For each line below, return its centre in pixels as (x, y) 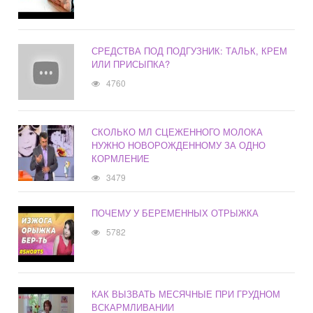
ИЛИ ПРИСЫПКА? (131, 64)
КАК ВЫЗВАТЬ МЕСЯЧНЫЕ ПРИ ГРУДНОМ (186, 294)
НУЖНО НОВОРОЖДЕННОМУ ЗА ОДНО (179, 145)
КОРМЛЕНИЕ (121, 159)
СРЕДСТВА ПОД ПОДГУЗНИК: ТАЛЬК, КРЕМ (190, 51)
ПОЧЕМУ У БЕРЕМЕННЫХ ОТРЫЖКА (175, 213)
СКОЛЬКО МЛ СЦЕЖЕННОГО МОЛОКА (177, 132)
